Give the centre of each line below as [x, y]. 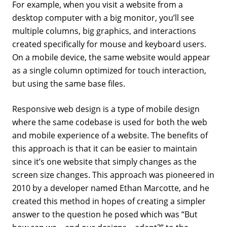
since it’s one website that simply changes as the [104, 161]
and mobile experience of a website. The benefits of [110, 135]
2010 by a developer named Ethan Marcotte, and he [111, 188]
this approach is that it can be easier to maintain [105, 148]
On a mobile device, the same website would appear [111, 57]
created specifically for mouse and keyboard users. [109, 44]
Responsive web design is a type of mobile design [106, 109]
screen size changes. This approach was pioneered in [113, 175]
